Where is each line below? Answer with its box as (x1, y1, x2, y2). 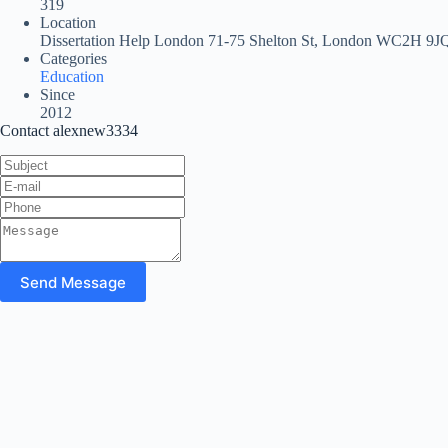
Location (40, 14, 96, 32)
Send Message (20, 272, 126, 292)
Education (40, 68, 104, 86)
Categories (40, 50, 107, 68)
